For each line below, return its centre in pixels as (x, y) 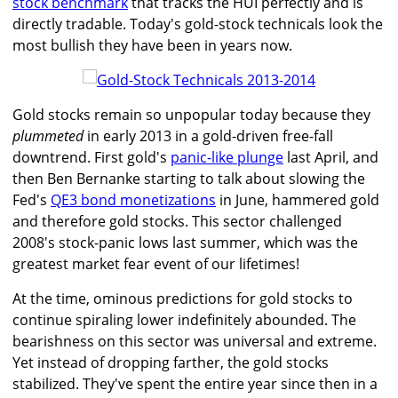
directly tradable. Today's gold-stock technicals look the (198, 24)
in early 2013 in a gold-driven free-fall (208, 136)
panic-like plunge (227, 158)
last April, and (331, 158)
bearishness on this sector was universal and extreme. (195, 342)
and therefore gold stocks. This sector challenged (177, 222)
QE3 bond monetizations (133, 200)
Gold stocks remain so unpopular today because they (191, 115)
